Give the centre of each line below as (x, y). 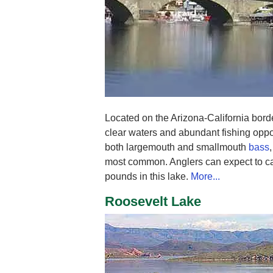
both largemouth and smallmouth (177, 147)
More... (205, 177)
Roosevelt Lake (153, 202)
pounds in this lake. (148, 177)
